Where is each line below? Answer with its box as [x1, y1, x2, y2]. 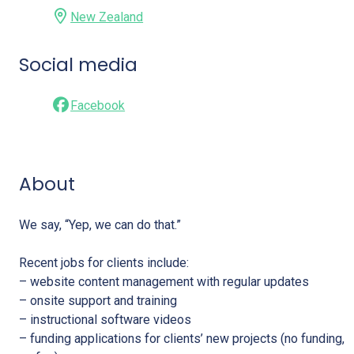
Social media [19, 51, 138, 77]
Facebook [70, 97, 126, 113]
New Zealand [70, 9, 144, 24]
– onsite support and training [19, 293, 178, 309]
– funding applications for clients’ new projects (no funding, [19, 331, 345, 347]
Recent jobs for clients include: [19, 255, 190, 271]
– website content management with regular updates [19, 274, 310, 290]
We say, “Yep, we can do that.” [19, 217, 182, 233]
